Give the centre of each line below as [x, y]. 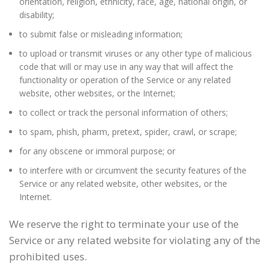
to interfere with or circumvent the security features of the [133, 170]
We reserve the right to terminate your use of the [124, 224]
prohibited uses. [48, 256]
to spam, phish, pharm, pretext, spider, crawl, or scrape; [128, 132]
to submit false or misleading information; [101, 34]
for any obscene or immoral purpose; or [97, 151]
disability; [37, 15]
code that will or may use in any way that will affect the [126, 67]
